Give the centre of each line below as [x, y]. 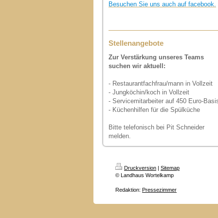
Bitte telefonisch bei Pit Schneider [156, 127]
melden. [120, 136]
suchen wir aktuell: [137, 66]
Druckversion [140, 168]
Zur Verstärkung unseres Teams [156, 57]
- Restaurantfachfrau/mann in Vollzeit [161, 83]
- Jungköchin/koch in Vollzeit [149, 92]
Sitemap [170, 168]
